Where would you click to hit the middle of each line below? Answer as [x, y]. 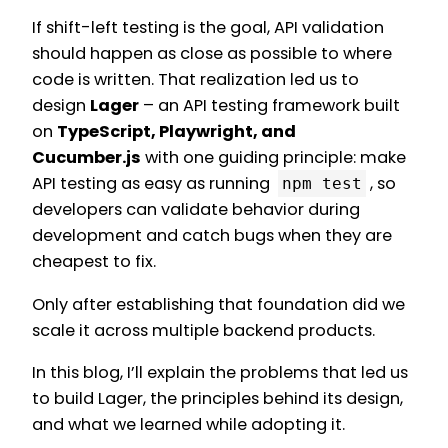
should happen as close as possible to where [212, 54]
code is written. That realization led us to [195, 80]
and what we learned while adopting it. [188, 424]
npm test [322, 184]
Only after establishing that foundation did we [218, 304]
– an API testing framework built [269, 106]
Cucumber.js [86, 158]
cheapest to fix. [94, 262]
